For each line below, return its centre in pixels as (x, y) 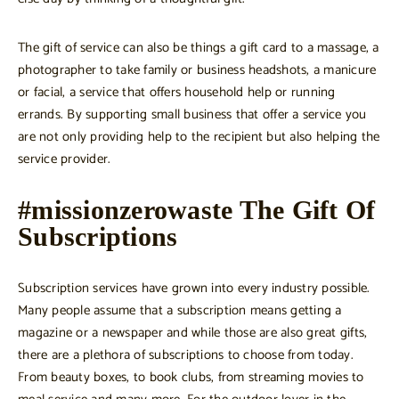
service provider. (65, 159)
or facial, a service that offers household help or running (177, 92)
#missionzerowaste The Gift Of (197, 209)
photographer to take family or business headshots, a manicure (197, 69)
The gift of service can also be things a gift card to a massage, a (199, 47)
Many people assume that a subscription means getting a (180, 310)
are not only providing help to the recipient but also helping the (199, 136)
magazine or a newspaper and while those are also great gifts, (193, 332)
